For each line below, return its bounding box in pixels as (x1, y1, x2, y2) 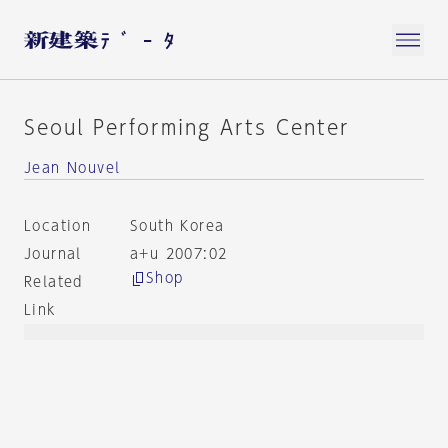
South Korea (129, 219, 225, 233)
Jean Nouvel (24, 161, 121, 175)
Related (24, 275, 83, 289)
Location (24, 219, 92, 233)
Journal (24, 247, 82, 261)
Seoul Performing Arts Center (24, 117, 350, 137)
